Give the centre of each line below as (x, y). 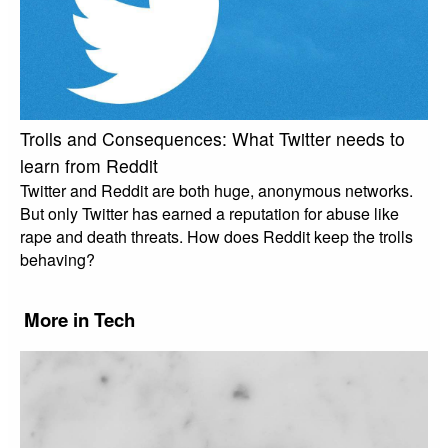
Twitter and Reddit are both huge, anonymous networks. (216, 190)
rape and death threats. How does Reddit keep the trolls (216, 236)
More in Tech (79, 319)
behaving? (57, 259)
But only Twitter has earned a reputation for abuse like (209, 213)
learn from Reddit (89, 165)
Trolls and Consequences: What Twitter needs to (212, 138)
